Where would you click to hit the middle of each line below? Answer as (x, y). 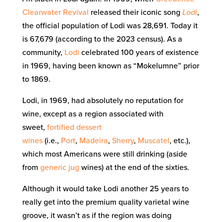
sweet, (34, 127)
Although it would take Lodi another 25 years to (105, 189)
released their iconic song (135, 12)
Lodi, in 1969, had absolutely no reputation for (103, 100)
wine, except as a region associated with (93, 114)
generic (53, 167)
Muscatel (153, 140)
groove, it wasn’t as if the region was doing (97, 215)
